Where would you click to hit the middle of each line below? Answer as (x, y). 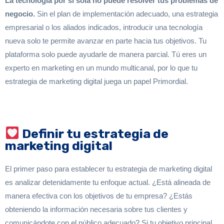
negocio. (20, 13)
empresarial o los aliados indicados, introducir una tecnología (104, 27)
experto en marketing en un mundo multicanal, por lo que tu (101, 67)
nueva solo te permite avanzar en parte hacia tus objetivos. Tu (106, 40)
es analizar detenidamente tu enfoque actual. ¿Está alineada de (108, 182)
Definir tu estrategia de (94, 133)
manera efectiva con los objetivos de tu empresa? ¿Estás (99, 196)
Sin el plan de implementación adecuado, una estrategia (126, 13)
